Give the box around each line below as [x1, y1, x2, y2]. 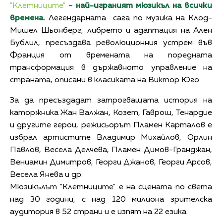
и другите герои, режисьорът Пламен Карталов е [10, 121, 212, 129]
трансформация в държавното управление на [10, 63, 212, 72]
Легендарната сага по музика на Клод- [45, 14, 212, 22]
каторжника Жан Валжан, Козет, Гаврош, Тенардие [10, 109, 212, 117]
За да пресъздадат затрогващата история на [10, 96, 212, 105]
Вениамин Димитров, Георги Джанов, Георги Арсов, [10, 158, 212, 166]
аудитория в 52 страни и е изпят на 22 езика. [10, 208, 188, 216]
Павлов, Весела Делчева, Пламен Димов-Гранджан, [10, 146, 212, 154]
